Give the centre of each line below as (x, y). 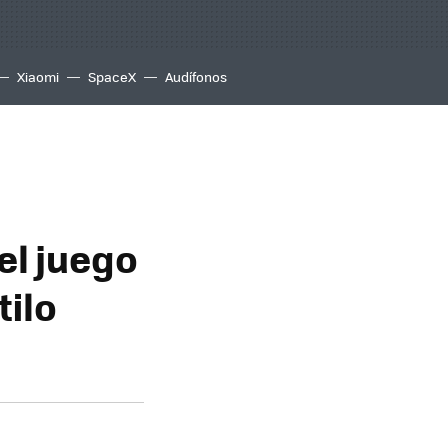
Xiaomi (38, 76)
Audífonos (196, 76)
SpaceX (112, 76)
